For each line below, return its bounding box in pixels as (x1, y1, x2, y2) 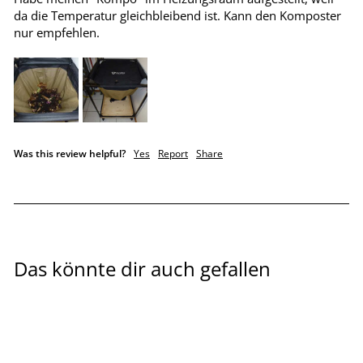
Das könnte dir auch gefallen (14, 256, 271, 283)
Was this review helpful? (14, 147, 126, 161)
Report (158, 147, 188, 161)
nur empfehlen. (14, 24, 100, 41)
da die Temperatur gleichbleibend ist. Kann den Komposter (14, 7, 341, 24)
